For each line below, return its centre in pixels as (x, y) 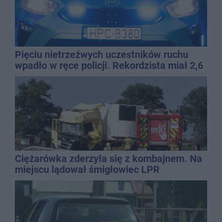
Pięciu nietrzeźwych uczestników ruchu (102, 54)
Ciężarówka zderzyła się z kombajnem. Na (109, 158)
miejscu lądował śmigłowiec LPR (87, 169)
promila (31, 76)
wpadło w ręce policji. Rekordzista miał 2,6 (109, 65)
